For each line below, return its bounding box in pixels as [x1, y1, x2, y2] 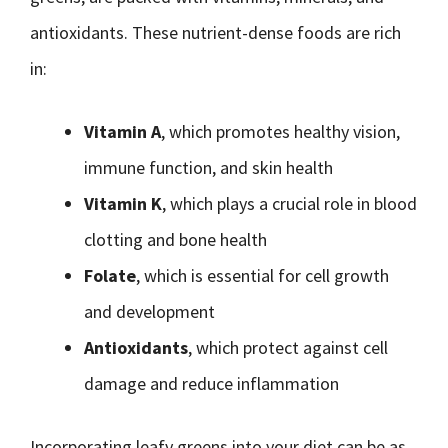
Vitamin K [84, 192, 162, 215]
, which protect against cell [188, 336, 388, 359]
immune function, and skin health [84, 156, 333, 179]
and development [84, 300, 215, 323]
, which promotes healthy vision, [161, 120, 400, 143]
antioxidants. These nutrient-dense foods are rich [30, 21, 401, 44]
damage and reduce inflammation [84, 372, 339, 395]
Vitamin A [84, 120, 161, 143]
